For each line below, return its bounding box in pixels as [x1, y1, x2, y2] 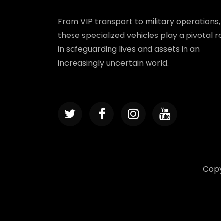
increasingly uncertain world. [58, 57, 169, 69]
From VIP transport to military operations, [58, 15, 220, 27]
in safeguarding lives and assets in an [58, 43, 200, 55]
